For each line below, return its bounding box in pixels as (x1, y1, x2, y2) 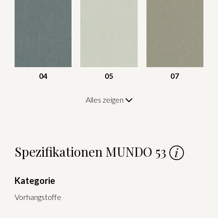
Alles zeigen (85, 95, 125, 105)
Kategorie (15, 175, 55, 186)
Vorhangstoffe (15, 192, 61, 202)
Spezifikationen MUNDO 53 (15, 143, 169, 161)
